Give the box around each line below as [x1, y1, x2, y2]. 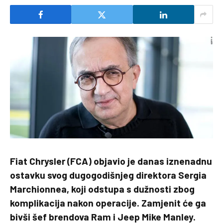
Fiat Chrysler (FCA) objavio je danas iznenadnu [10, 155, 212, 167]
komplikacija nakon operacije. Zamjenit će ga [10, 197, 206, 209]
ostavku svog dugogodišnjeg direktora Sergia [10, 169, 207, 181]
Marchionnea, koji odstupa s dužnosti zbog [10, 183, 195, 195]
